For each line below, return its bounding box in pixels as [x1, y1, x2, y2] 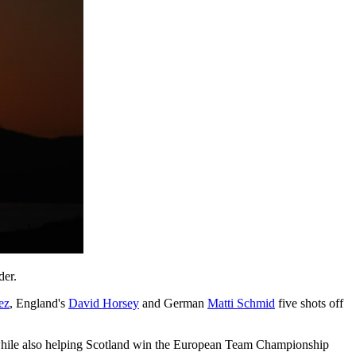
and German [139, 296, 207, 310]
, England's [10, 296, 68, 310]
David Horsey [68, 296, 139, 310]
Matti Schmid [207, 296, 275, 310]
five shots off [275, 296, 343, 310]
